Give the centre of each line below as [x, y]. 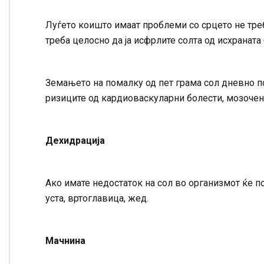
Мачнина [65, 241]
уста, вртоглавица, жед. [97, 199]
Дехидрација [75, 141]
